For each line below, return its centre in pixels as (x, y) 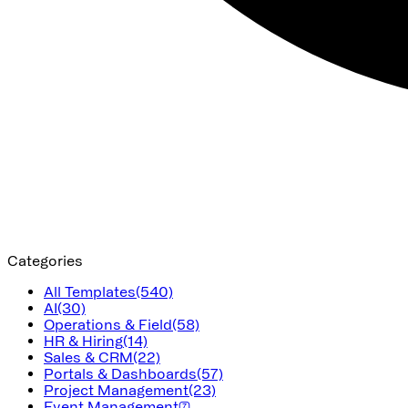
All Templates (90, 291)
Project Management (116, 389)
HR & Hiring (83, 340)
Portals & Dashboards (120, 373)
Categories (45, 260)
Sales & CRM (88, 357)
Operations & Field (108, 324)
